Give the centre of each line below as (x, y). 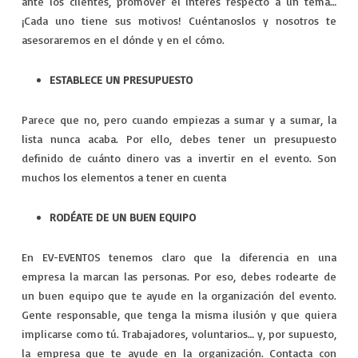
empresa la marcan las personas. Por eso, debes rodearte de (179, 276)
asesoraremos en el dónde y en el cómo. (123, 39)
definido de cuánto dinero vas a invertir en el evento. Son (179, 157)
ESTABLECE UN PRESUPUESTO (121, 79)
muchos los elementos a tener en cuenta (123, 177)
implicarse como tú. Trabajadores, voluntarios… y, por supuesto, (179, 333)
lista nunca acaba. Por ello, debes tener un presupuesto (179, 138)
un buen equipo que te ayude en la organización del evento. (179, 295)
